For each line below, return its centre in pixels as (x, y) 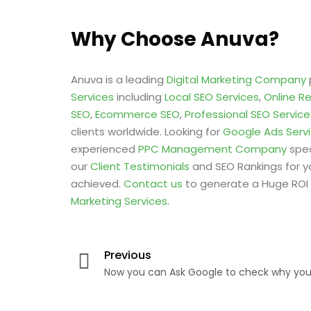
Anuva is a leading (119, 79)
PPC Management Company (212, 149)
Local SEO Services (212, 97)
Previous (128, 255)
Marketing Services (119, 201)
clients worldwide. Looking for (147, 132)
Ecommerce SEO (137, 114)
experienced (104, 149)
